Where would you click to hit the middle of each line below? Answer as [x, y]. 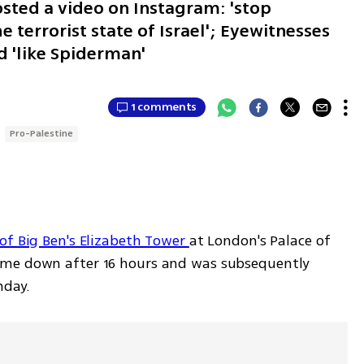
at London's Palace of [260, 240]
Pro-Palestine [42, 133]
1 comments [164, 107]
